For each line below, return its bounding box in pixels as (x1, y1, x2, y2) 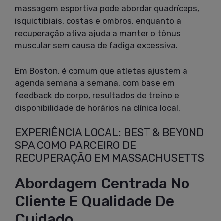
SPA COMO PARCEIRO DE (15, 139, 136, 152)
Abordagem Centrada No (15, 175, 189, 193)
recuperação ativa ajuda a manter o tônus (15, 28, 181, 38)
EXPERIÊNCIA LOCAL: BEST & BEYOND (15, 126, 204, 140)
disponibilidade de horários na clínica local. (15, 102, 180, 112)
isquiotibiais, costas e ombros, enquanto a (15, 16, 181, 26)
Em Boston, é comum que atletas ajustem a (15, 65, 187, 75)
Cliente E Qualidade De (15, 192, 174, 211)
